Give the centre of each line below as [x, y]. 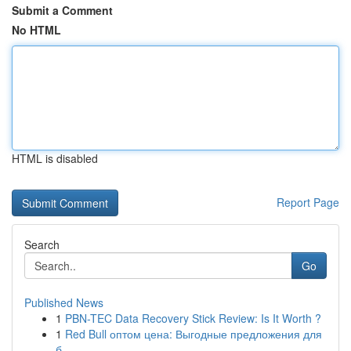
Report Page [308, 202]
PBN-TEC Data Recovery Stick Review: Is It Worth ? [193, 318]
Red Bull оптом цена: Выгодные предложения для [194, 334]
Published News [64, 302]
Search [42, 244]
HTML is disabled [55, 158]
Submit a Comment [62, 10]
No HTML [36, 30]
